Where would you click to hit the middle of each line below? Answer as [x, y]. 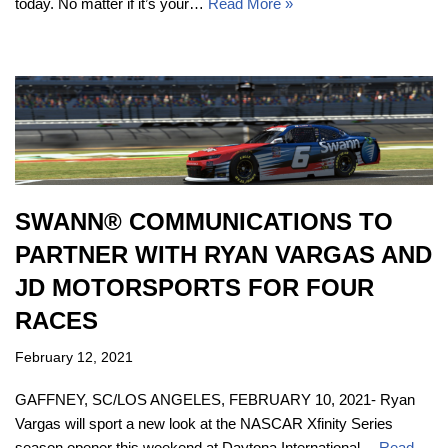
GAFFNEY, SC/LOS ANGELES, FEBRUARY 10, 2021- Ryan [215, 399]
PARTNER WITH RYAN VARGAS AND [223, 254]
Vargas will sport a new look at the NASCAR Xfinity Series [204, 423]
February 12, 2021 [74, 357]
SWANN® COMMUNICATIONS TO [204, 221]
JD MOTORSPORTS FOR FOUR [194, 287]
